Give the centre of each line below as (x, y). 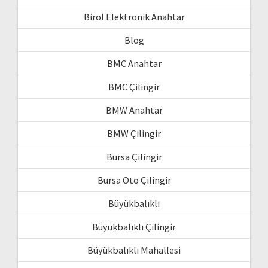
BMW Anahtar (134, 110)
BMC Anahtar (134, 63)
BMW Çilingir (134, 133)
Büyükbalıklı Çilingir (134, 226)
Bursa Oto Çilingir (134, 180)
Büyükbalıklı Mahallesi (134, 250)
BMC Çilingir (134, 86)
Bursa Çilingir (134, 156)
